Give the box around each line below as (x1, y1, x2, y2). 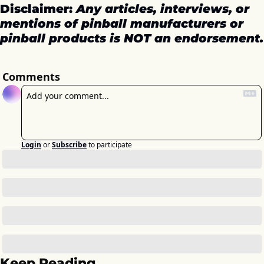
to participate (88, 139, 132, 150)
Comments (2, 69, 60, 84)
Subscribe (52, 139, 87, 150)
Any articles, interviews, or (76, 1, 249, 16)
